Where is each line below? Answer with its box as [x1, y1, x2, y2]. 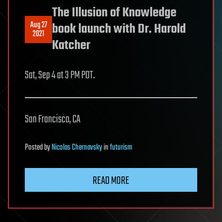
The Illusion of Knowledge [52, 3, 176, 23]
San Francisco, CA [25, 111, 80, 128]
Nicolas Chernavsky [52, 141, 102, 155]
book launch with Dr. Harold [52, 19, 186, 40]
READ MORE [93, 172, 129, 190]
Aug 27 [30, 18, 47, 32]
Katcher [52, 36, 90, 56]
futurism [110, 141, 132, 155]
